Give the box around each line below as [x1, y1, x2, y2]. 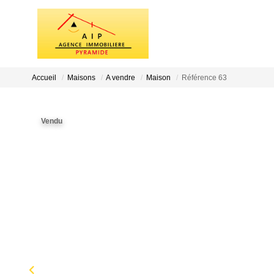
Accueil [32, 73, 56, 83]
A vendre [106, 73, 135, 83]
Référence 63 [182, 73, 227, 83]
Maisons [67, 73, 95, 83]
